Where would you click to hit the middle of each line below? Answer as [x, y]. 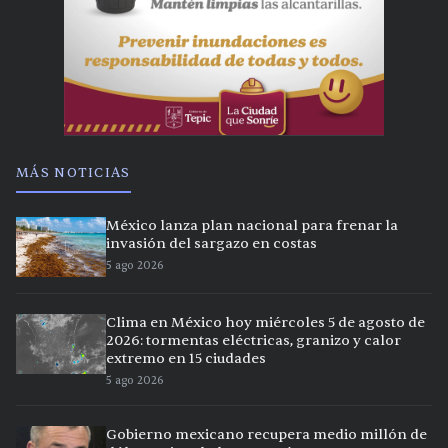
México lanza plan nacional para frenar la [252, 225]
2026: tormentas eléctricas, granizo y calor [253, 340]
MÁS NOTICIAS [73, 172]
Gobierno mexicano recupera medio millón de [266, 434]
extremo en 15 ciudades [186, 358]
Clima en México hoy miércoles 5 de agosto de [265, 322]
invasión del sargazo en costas [211, 243]
